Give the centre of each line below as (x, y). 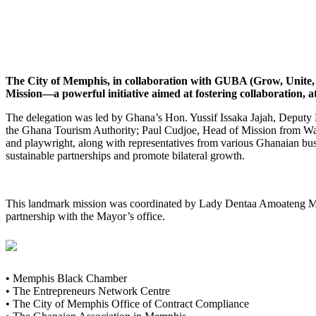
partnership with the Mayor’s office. (85, 216)
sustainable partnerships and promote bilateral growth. (125, 155)
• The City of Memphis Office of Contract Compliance (127, 303)
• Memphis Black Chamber (66, 278)
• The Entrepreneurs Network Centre (88, 291)
